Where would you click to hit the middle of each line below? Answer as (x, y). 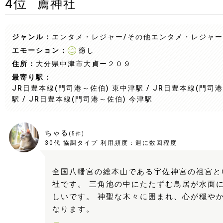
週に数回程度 (156, 143)
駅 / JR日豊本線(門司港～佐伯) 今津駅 (82, 99)
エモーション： (40, 50)
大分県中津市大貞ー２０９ (84, 64)
